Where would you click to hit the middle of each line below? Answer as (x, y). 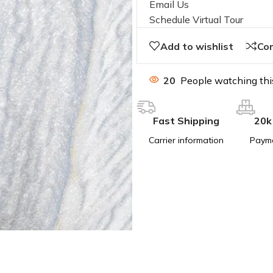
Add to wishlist (197, 46)
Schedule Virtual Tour (196, 19)
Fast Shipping (186, 121)
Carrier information (186, 140)
